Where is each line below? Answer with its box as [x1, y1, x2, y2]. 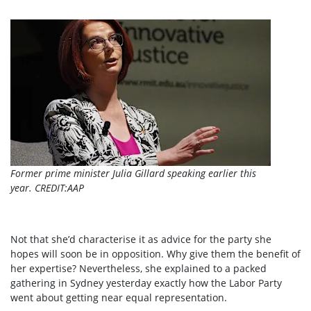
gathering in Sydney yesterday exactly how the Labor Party [10, 276, 282, 290]
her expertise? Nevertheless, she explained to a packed [10, 262, 267, 276]
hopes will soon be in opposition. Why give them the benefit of [10, 247, 301, 261]
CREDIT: [35, 181, 67, 195]
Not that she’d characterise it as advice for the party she [10, 233, 271, 246]
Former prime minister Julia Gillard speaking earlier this [10, 167, 256, 180]
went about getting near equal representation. [10, 291, 227, 305]
